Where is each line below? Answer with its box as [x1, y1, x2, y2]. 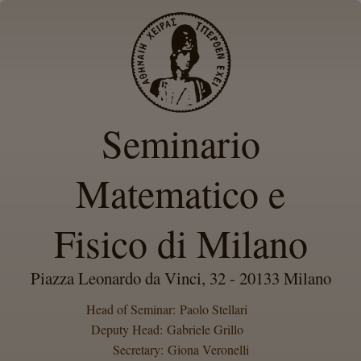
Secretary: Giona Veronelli [112, 341, 249, 358]
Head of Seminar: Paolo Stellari [86, 301, 247, 317]
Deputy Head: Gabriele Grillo [90, 321, 243, 338]
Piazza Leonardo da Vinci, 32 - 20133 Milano [30, 267, 331, 289]
